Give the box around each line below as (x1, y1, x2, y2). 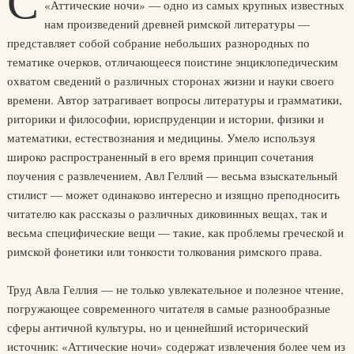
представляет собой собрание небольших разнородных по (6, 35, 310, 51)
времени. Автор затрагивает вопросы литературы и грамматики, (6, 92, 342, 107)
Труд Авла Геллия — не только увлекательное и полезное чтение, (6, 281, 344, 297)
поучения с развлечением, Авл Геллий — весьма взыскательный (6, 168, 337, 183)
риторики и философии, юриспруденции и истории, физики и (6, 111, 324, 126)
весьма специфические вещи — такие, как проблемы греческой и (6, 224, 344, 240)
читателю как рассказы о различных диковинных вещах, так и (6, 205, 327, 221)
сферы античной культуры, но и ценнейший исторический (6, 319, 308, 335)
